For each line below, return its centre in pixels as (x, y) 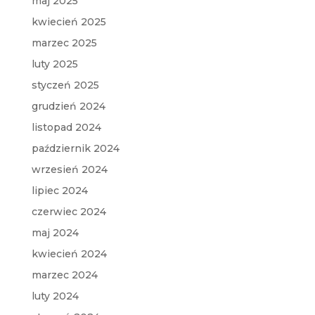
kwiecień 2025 (69, 22)
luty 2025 (54, 64)
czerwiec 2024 (69, 212)
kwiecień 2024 (69, 254)
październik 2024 (75, 149)
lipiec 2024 (59, 191)
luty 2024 (55, 296)
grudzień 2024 (68, 107)
